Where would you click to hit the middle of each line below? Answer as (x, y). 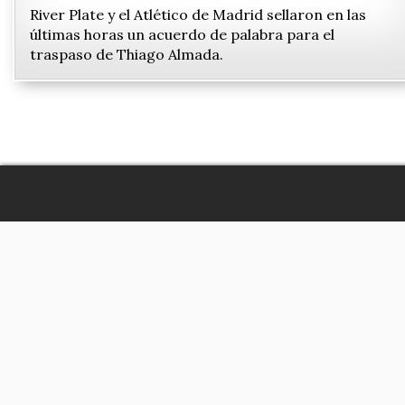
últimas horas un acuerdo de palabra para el (182, 35)
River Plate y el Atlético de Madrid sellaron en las (198, 15)
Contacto (296, 300)
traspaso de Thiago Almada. (127, 55)
